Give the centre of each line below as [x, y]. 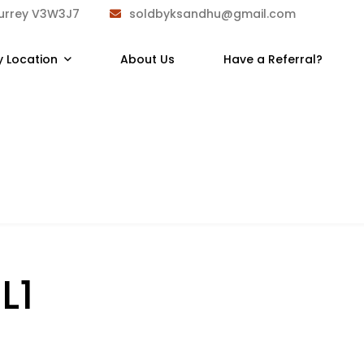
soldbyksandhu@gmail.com [212, 13]
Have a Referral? [273, 59]
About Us [147, 59]
